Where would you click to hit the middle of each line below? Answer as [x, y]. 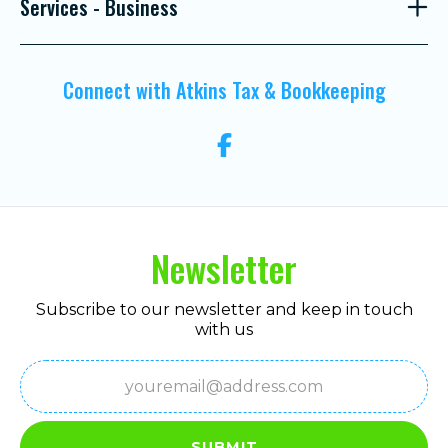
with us [224, 329]
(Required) [57, 397]
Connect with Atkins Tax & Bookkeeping [224, 90]
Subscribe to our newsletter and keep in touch [224, 309]
